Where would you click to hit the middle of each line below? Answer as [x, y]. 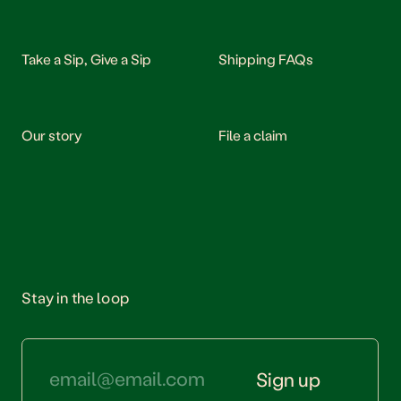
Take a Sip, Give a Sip [87, 58]
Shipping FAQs [266, 58]
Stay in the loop [75, 297]
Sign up [289, 378]
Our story [52, 134]
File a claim [253, 134]
